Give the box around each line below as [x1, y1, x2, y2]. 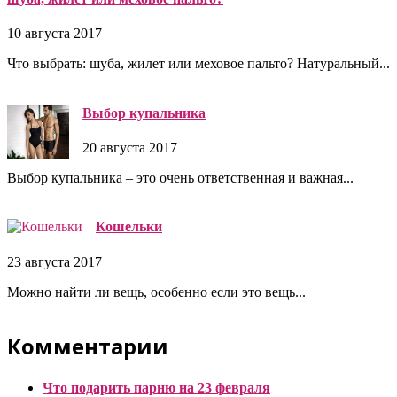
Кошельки [96, 219, 162, 235]
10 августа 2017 [7, 26, 102, 42]
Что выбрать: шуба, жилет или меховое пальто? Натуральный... [7, 56, 390, 72]
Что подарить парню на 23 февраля [43, 379, 270, 395]
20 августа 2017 [82, 139, 177, 155]
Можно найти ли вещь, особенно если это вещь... [7, 284, 306, 300]
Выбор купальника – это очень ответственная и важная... [7, 169, 354, 185]
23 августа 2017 [7, 253, 102, 269]
